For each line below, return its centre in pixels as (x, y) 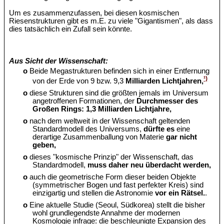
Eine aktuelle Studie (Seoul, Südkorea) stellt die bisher (116, 205)
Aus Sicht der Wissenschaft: (59, 61)
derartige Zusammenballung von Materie (99, 137)
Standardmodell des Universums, (88, 129)
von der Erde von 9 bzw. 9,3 (79, 81)
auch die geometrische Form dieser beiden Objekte (112, 177)
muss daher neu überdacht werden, (149, 165)
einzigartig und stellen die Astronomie (94, 193)
